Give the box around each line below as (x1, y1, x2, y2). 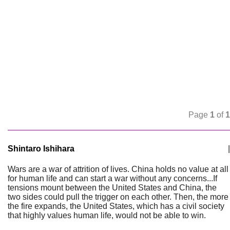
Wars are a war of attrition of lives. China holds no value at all (8, 165, 228, 174)
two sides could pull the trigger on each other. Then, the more (8, 193, 228, 201)
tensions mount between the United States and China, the (8, 183, 217, 192)
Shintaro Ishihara (8, 144, 74, 153)
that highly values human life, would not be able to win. (8, 211, 206, 220)
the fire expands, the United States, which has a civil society (8, 202, 224, 210)
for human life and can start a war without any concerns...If (8, 174, 217, 183)
